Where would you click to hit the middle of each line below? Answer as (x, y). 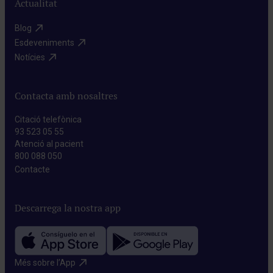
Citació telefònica (48, 120)
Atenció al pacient (49, 144)
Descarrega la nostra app (68, 208)
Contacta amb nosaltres (66, 96)
